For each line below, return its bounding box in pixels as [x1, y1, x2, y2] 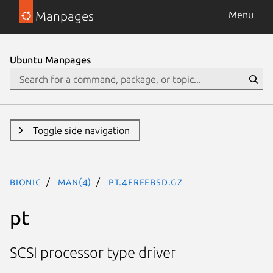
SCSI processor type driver [10, 244, 176, 261]
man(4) [58, 176, 92, 187]
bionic [10, 176, 41, 187]
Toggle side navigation [32, 125, 130, 136]
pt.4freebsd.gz [108, 176, 183, 187]
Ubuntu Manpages [10, 54, 91, 65]
